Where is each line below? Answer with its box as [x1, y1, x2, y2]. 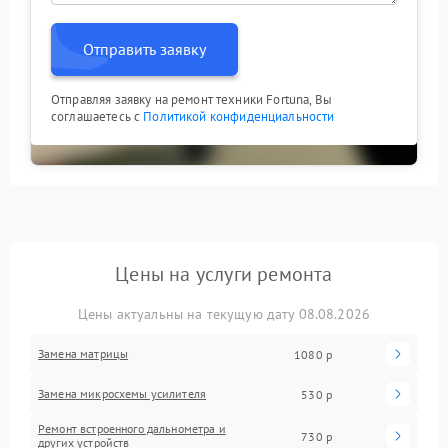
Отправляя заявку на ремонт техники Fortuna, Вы [51, 91, 332, 108]
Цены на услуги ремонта [115, 261, 333, 287]
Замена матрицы [38, 346, 129, 361]
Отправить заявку [83, 39, 206, 59]
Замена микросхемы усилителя [38, 386, 207, 401]
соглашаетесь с [51, 108, 144, 125]
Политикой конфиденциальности [143, 108, 335, 125]
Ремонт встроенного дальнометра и [38, 421, 226, 436]
